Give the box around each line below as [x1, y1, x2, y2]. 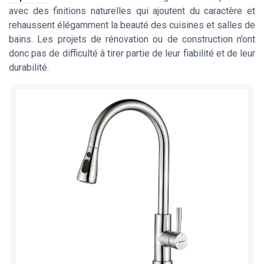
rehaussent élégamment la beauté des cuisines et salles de [9, 19, 255, 31]
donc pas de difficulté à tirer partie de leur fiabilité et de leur [9, 47, 255, 59]
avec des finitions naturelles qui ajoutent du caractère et [9, 5, 255, 16]
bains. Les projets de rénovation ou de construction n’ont [9, 33, 255, 45]
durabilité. [9, 61, 49, 73]
